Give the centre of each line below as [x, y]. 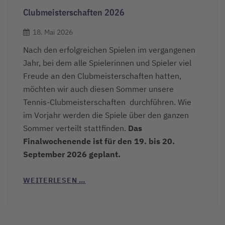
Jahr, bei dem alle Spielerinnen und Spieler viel [107, 63]
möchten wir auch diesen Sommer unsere [98, 89]
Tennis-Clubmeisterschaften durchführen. [99, 102]
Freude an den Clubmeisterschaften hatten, [102, 76]
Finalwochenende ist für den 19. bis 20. [99, 141]
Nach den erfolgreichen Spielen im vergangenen [109, 50]
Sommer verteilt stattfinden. [76, 128]
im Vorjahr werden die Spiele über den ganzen [106, 115]
